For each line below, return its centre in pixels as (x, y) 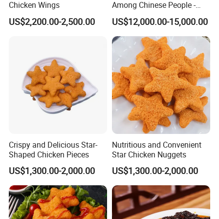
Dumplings (131, 15)
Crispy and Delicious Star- (53, 144)
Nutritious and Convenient (156, 144)
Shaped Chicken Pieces (49, 154)
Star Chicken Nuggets (149, 154)
